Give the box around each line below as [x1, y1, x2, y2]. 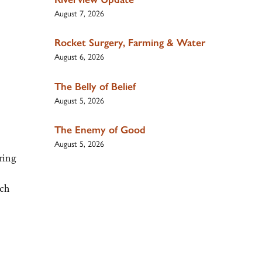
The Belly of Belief [54, 80, 136, 93]
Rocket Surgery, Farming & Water [54, 36, 205, 50]
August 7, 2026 [54, 6, 104, 19]
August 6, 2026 [54, 50, 104, 63]
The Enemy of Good [54, 123, 146, 136]
